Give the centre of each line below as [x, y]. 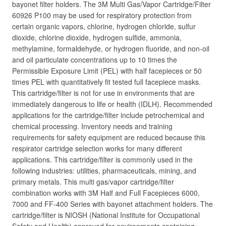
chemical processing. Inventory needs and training [92, 126]
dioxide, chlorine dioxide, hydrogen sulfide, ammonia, [97, 37]
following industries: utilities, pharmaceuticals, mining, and [104, 171]
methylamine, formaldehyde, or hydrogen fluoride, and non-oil [111, 48]
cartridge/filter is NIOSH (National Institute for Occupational [106, 215]
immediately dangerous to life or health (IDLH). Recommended [112, 104]
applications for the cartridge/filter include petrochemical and [108, 115]
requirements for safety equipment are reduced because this [109, 137]
